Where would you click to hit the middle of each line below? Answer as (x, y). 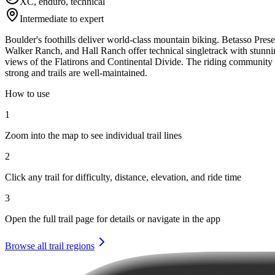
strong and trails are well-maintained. (76, 72)
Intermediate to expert (62, 18)
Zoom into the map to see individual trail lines (93, 135)
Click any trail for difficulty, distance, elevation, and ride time (123, 177)
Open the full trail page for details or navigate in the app (113, 219)
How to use (27, 93)
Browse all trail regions (50, 246)
